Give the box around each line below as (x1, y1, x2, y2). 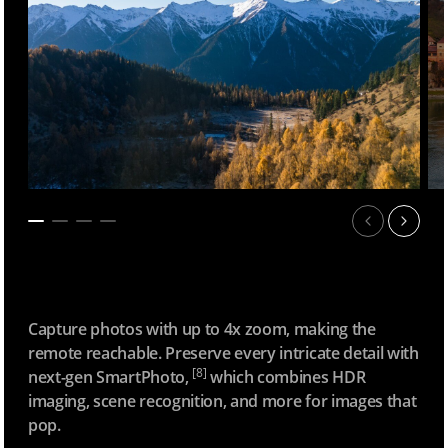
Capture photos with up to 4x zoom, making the (28, 317, 376, 340)
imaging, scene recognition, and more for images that (28, 389, 417, 412)
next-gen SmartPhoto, (28, 365, 193, 388)
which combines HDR (206, 365, 366, 388)
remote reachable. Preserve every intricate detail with (28, 341, 419, 364)
